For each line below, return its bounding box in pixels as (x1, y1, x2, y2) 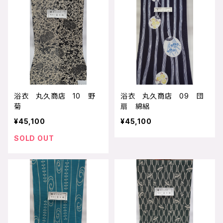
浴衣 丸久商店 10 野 (14, 91, 96, 100)
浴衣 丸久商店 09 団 (120, 91, 204, 100)
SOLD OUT (14, 133, 54, 142)
